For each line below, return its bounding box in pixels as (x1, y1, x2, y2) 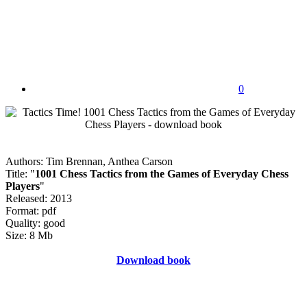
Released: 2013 (5, 192, 72, 204)
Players (5, 180, 40, 192)
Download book (116, 254, 191, 266)
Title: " (5, 167, 35, 180)
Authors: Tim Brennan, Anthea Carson (5, 155, 173, 167)
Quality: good (5, 217, 65, 229)
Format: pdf (5, 204, 56, 217)
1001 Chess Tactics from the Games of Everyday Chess (35, 167, 288, 180)
